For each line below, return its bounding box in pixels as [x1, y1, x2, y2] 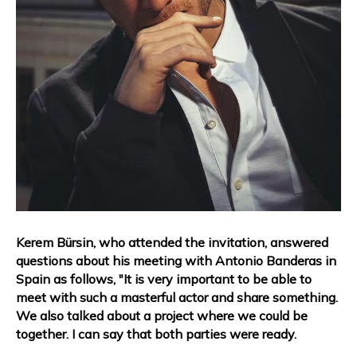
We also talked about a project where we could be [16, 308, 308, 324]
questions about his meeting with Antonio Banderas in [16, 253, 336, 269]
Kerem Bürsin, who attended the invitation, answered [16, 234, 328, 250]
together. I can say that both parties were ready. [16, 326, 296, 342]
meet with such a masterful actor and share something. [16, 289, 338, 305]
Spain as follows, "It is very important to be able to [16, 271, 312, 287]
